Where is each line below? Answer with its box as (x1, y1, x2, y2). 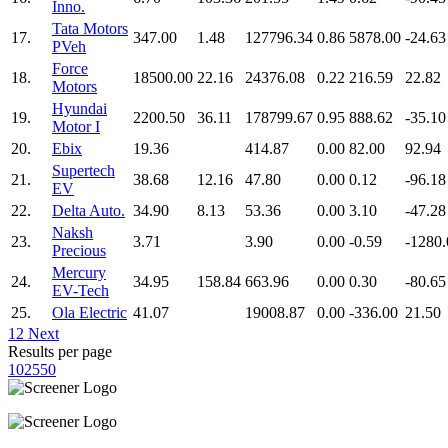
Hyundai (52, 99, 107, 117)
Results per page (8, 342, 112, 360)
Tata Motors (52, 19, 128, 37)
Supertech (52, 161, 115, 179)
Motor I (52, 117, 100, 135)
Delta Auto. (52, 201, 125, 219)
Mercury (52, 263, 106, 281)
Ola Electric (52, 303, 127, 321)
